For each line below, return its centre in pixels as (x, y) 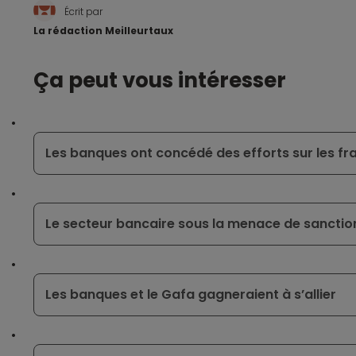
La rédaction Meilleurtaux (104, 31)
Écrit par (83, 12)
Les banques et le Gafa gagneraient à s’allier (191, 295)
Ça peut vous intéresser (160, 81)
